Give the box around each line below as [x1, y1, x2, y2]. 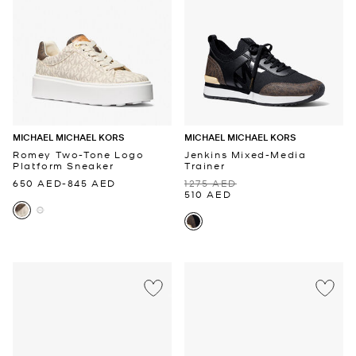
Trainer [184, 159, 226, 172]
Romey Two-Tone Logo [13, 148, 145, 161]
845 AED [67, 176, 117, 190]
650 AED [13, 176, 63, 190]
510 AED [184, 188, 232, 201]
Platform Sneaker [13, 159, 114, 172]
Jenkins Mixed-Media [184, 148, 307, 161]
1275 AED [184, 176, 237, 190]
